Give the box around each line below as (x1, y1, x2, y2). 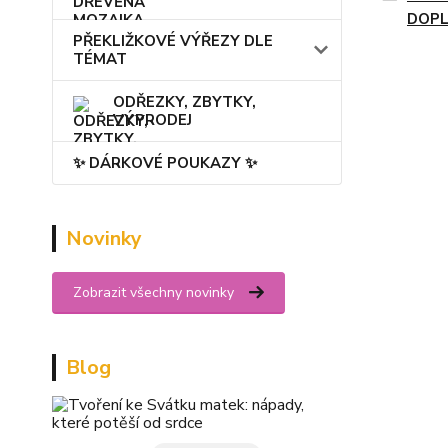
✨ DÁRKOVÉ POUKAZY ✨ (73, 153, 257, 173)
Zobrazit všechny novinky (73, 283, 234, 302)
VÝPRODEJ (113, 110, 192, 130)
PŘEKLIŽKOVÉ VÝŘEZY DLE (73, 31, 273, 51)
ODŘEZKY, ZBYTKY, (113, 92, 256, 112)
